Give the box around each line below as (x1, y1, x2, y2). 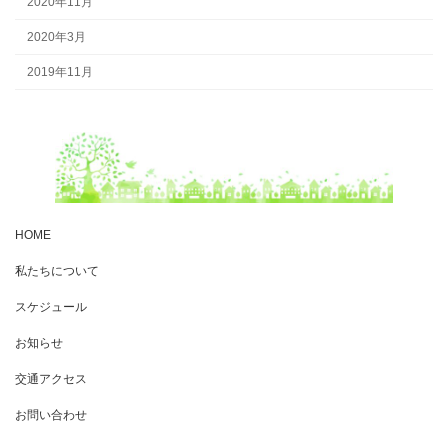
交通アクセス (15, 371, 87, 386)
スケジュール (15, 299, 87, 314)
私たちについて (15, 263, 99, 278)
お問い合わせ (15, 407, 87, 422)
